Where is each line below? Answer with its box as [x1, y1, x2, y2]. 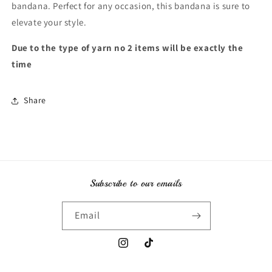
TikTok [142, 243, 168, 255]
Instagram [117, 243, 157, 255]
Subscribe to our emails [90, 177, 182, 189]
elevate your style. [12, 16, 87, 28]
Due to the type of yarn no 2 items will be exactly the [12, 41, 243, 53]
